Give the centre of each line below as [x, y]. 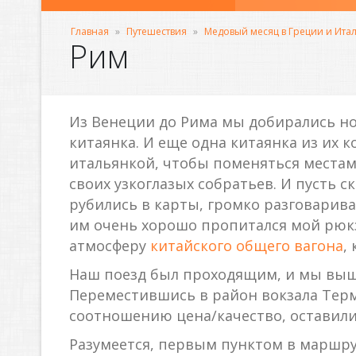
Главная [90, 31]
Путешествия [157, 31]
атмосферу [110, 246]
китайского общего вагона [247, 246]
